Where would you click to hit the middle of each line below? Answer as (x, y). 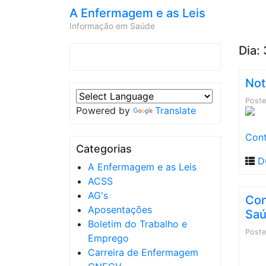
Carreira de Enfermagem (143, 252)
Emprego (108, 238)
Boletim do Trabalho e (137, 224)
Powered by (104, 110)
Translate (175, 110)
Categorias (104, 149)
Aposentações (120, 210)
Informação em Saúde (112, 26)
